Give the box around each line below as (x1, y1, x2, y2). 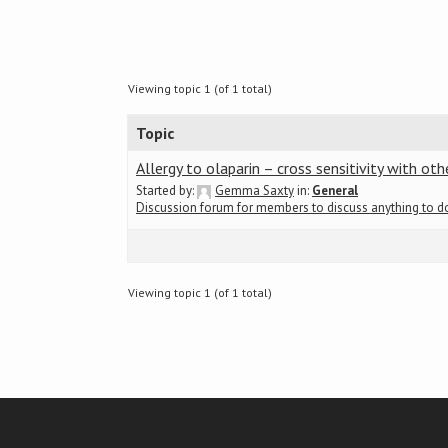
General (312, 182, 358, 200)
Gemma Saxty (215, 182, 294, 200)
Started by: (136, 182, 197, 200)
